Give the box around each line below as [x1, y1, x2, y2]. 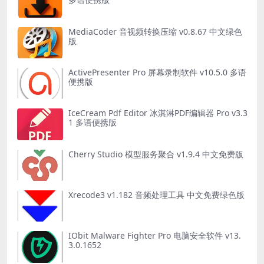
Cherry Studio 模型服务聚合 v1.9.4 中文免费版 [68, 148, 243, 160]
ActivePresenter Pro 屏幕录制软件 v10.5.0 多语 [68, 67, 246, 78]
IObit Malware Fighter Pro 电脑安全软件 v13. [68, 230, 241, 242]
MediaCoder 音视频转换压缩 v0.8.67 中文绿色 [68, 25, 242, 37]
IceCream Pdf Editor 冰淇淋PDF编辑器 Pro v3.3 [68, 107, 247, 119]
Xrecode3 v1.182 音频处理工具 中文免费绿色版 [68, 189, 245, 201]
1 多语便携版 [68, 117, 117, 128]
